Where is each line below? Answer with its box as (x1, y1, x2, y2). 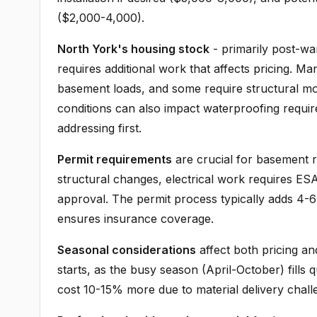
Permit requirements (57, 152, 172, 166)
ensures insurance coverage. (57, 212, 214, 226)
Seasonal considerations (57, 243, 196, 257)
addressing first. (57, 121, 142, 135)
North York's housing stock (57, 42, 209, 56)
